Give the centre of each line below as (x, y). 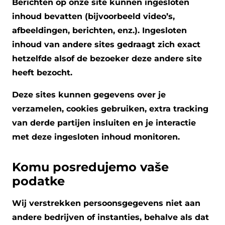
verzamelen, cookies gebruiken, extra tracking (110, 108)
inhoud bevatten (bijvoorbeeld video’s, (93, 16)
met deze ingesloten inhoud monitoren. (96, 137)
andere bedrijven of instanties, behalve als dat (110, 217)
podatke (38, 181)
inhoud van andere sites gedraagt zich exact (106, 44)
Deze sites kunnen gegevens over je (89, 94)
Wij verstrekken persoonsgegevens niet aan (106, 203)
